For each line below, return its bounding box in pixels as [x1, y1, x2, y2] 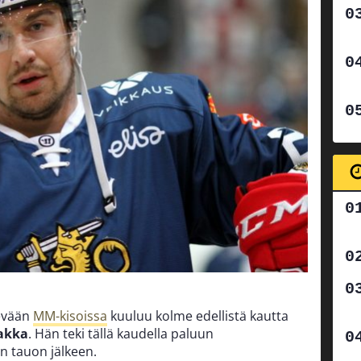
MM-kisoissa [33, 307, 107, 326]
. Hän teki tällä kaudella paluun [28, 325, 214, 343]
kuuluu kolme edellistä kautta [107, 307, 288, 326]
